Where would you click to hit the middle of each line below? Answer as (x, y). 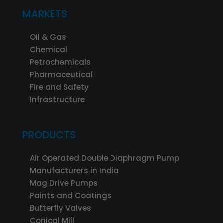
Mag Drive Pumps (63, 183)
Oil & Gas (48, 37)
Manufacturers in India (74, 170)
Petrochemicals (60, 62)
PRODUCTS (49, 135)
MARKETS (45, 14)
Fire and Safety (59, 87)
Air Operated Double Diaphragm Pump (104, 158)
